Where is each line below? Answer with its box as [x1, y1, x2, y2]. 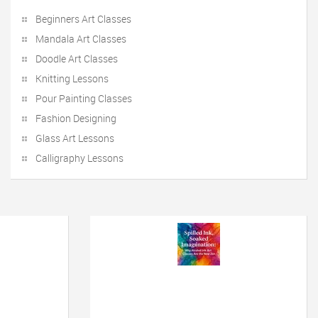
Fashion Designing [35, 111, 116, 125]
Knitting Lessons [35, 72, 109, 85]
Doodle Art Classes [35, 52, 118, 65]
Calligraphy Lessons [35, 151, 124, 165]
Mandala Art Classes [35, 32, 126, 45]
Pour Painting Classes [35, 92, 132, 105]
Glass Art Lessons [35, 131, 114, 145]
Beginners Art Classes [35, 12, 131, 26]
